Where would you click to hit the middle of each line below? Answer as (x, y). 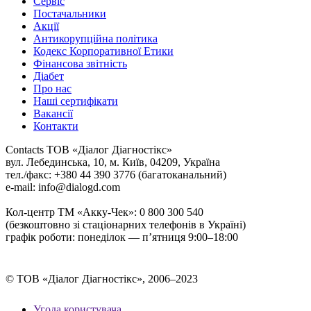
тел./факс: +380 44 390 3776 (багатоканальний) (116, 175)
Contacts (25, 150)
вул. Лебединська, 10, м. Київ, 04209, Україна (113, 162)
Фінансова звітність (80, 64)
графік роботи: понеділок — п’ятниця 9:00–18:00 (122, 237)
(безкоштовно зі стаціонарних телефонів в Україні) (126, 225)
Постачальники (70, 14)
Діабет (49, 76)
